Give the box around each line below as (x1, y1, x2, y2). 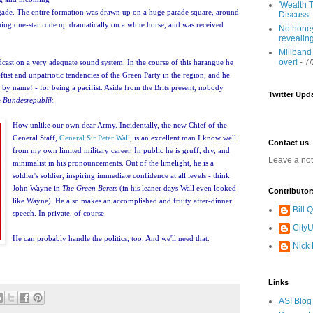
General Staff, (13, 133, 59, 142)
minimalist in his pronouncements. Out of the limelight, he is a (13, 158, 214, 167)
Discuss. (279, 10, 311, 20)
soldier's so (13, 170, 48, 180)
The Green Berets (62, 183, 117, 192)
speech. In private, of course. (13, 208, 106, 217)
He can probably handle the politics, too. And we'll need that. (13, 233, 210, 242)
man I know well (180, 133, 236, 142)
